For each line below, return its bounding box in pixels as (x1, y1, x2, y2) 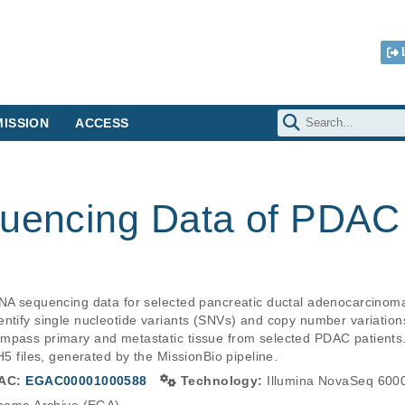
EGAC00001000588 (25, 373, 147, 389)
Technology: (180, 373, 268, 389)
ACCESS (75, 115, 129, 130)
